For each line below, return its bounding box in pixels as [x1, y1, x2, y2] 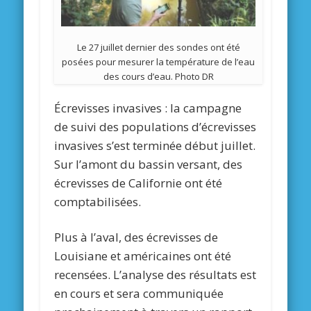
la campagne [167, 100, 242, 117]
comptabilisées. [54, 194, 142, 210]
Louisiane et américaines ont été [54, 248, 232, 264]
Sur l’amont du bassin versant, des [54, 156, 243, 173]
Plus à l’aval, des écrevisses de [54, 229, 219, 246]
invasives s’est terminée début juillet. [54, 137, 256, 154]
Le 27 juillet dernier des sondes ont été [76, 41, 240, 54]
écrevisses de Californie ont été [54, 175, 223, 192]
